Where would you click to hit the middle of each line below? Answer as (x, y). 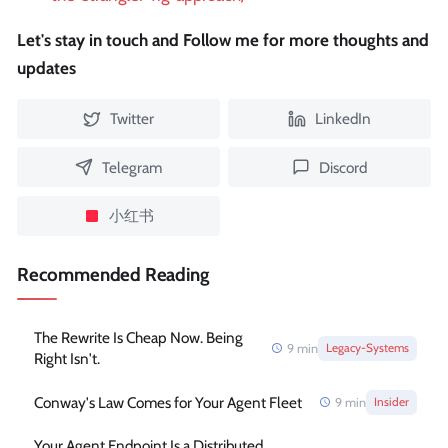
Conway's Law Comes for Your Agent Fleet (167, 402)
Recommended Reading (113, 275)
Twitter (131, 119)
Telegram (131, 167)
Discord (342, 167)
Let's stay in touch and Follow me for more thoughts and (223, 39)
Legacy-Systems (368, 347)
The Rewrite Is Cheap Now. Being (138, 338)
